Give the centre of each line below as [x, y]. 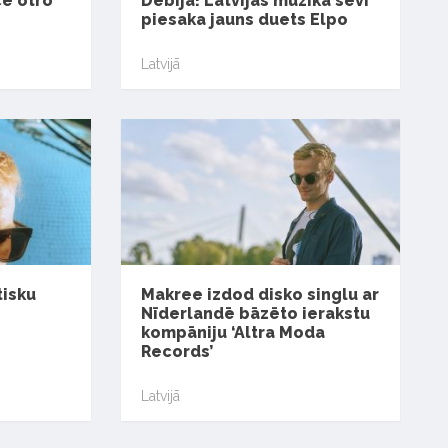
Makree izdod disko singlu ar [260, 295]
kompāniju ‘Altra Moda [233, 333]
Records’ [177, 352]
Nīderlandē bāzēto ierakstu [256, 314]
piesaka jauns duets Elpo [245, 20]
